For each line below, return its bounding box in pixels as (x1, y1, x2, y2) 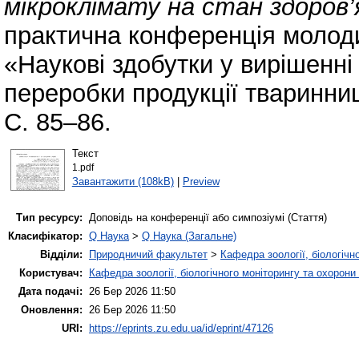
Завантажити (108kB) (71, 175, 174, 188)
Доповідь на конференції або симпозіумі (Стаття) (89, 212, 327, 224)
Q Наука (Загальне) (142, 230, 236, 243)
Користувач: (19, 267, 83, 280)
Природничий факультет (89, 248, 208, 261)
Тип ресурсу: (16, 212, 83, 224)
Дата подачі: (18, 285, 83, 298)
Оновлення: (21, 304, 83, 317)
